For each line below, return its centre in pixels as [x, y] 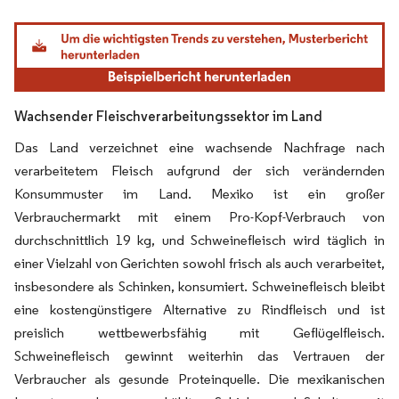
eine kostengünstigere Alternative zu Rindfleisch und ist [199, 309]
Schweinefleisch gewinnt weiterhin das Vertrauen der [199, 355]
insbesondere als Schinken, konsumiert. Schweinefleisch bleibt [199, 286]
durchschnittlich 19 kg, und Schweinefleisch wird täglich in [199, 240]
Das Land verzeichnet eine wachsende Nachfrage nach [199, 147]
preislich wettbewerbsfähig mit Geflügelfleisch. [199, 332]
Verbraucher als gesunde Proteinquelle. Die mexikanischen [199, 379]
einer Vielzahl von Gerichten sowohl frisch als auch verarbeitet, [199, 263]
